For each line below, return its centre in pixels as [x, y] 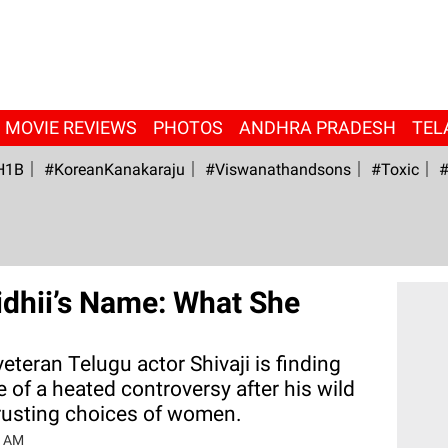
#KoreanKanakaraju [114, 169]
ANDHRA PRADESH [317, 127]
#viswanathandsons [277, 169]
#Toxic [394, 169]
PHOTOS [187, 127]
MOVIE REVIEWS [70, 127]
